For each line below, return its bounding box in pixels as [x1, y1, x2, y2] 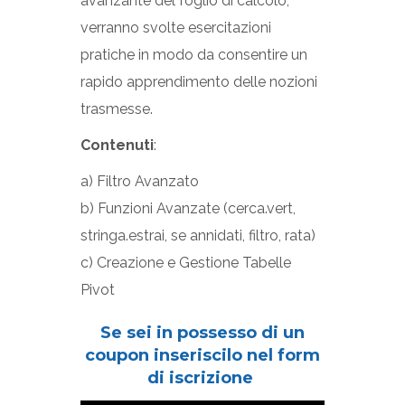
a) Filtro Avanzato [80, 173, 199, 190]
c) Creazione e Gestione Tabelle [80, 254, 291, 271]
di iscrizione [147, 368, 258, 388]
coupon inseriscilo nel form [85, 345, 320, 365]
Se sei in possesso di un [100, 323, 305, 343]
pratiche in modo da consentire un [80, 46, 307, 63]
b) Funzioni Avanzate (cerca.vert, [80, 200, 296, 217]
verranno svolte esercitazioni [80, 19, 271, 36]
